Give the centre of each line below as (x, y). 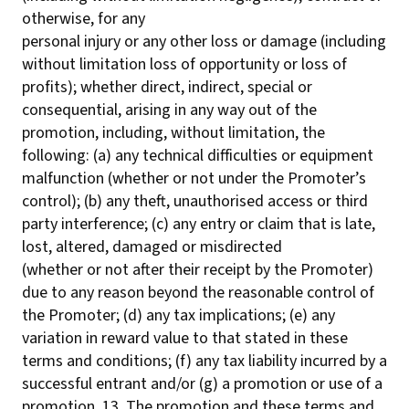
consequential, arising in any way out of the (169, 110)
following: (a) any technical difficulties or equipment (198, 156)
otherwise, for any (84, 19)
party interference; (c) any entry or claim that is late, (199, 224)
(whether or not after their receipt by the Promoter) (198, 270)
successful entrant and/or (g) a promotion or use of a (202, 384)
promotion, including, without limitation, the (173, 133)
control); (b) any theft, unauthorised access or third (195, 201)
